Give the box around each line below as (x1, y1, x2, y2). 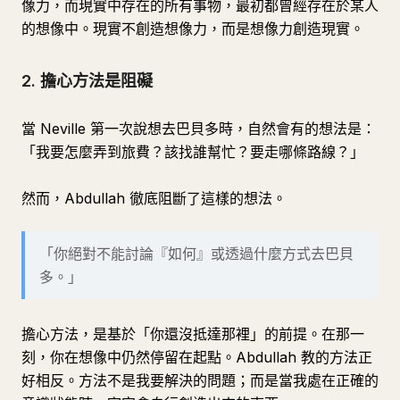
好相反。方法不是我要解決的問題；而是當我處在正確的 (21, 371, 379, 389)
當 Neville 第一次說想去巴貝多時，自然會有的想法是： (21, 120, 376, 137)
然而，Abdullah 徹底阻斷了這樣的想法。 (21, 189, 287, 207)
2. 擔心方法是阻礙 (21, 71, 153, 90)
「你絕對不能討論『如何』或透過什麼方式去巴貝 (39, 245, 354, 262)
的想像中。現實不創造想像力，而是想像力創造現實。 (21, 20, 364, 37)
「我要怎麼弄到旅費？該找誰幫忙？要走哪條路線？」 (21, 143, 364, 161)
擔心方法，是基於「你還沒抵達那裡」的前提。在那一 (21, 325, 364, 343)
